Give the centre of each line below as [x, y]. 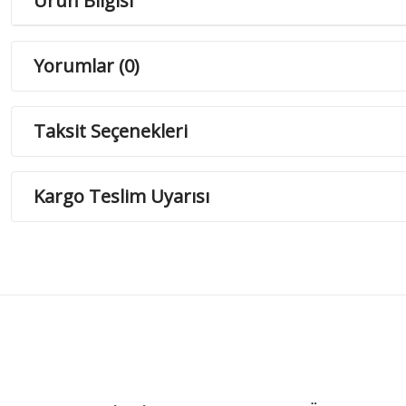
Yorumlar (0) [87, 66]
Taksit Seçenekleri [111, 131]
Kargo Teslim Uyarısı [121, 196]
